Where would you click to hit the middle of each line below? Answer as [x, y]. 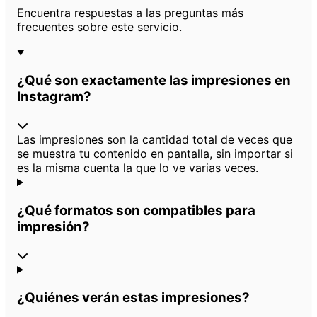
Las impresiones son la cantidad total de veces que [155, 140]
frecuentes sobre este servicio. [99, 27]
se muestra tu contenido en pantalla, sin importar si [155, 154]
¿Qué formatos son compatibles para [136, 210]
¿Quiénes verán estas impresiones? [133, 298]
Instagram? [54, 97]
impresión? [53, 226]
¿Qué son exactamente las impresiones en [154, 81]
